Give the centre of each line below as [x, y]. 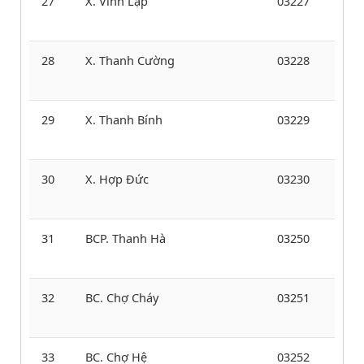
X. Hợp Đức [117, 178]
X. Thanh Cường [130, 60]
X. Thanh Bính [124, 119]
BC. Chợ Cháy [122, 297]
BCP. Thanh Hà [126, 238]
